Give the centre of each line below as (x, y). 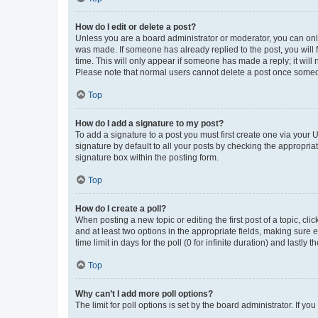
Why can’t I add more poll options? (144, 294)
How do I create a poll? (121, 209)
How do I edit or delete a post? (136, 27)
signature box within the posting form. (147, 158)
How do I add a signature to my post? (149, 124)
